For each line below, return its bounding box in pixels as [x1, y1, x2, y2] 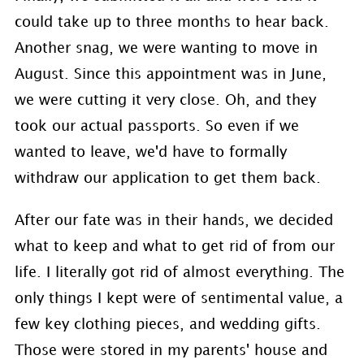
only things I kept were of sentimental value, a [14, 292, 343, 305]
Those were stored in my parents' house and [14, 344, 327, 357]
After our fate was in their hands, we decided [14, 214, 333, 227]
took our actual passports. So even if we [14, 119, 299, 133]
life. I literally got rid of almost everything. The [14, 266, 344, 279]
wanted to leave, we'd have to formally [14, 145, 287, 159]
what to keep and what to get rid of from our [14, 240, 335, 253]
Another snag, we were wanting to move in [14, 41, 318, 55]
